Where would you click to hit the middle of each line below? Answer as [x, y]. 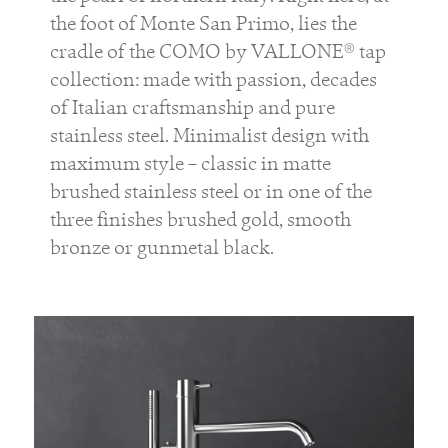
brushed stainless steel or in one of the [210, 191]
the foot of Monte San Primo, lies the [203, 23]
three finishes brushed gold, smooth [200, 219]
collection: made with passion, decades [213, 79]
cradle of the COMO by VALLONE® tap [217, 51]
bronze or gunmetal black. [161, 247]
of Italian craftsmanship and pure [192, 107]
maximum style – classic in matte [190, 163]
